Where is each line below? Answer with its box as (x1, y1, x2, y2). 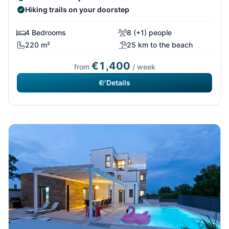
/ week (130, 62, 155, 72)
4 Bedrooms (25, 28, 66, 37)
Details (106, 78, 130, 87)
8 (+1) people (127, 28, 172, 37)
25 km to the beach (127, 40, 193, 50)
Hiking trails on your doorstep (25, 5, 129, 14)
